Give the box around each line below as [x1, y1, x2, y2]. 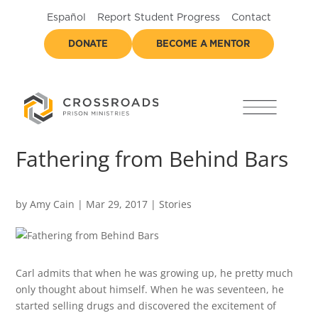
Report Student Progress [97, 12, 220, 23]
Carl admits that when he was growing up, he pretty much [16, 266, 294, 280]
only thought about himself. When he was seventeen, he [16, 283, 285, 296]
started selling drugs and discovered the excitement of [16, 299, 277, 312]
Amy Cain [30, 197, 75, 211]
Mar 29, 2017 [86, 197, 148, 211]
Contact [231, 12, 271, 23]
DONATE [68, 40, 108, 49]
